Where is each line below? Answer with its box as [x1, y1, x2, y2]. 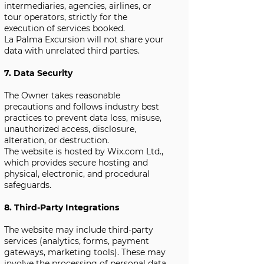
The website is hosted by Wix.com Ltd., [4, 146, 163, 157]
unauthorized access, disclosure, [4, 124, 136, 134]
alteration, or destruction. [4, 135, 109, 146]
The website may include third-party [4, 225, 153, 235]
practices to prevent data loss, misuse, [4, 113, 161, 123]
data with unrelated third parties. [4, 45, 140, 56]
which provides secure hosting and [4, 157, 148, 168]
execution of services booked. [4, 23, 125, 34]
